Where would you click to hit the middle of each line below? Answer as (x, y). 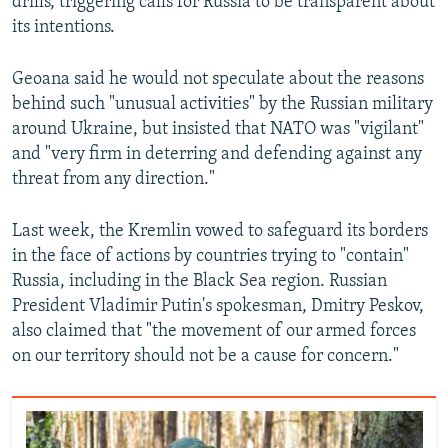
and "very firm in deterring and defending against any (217, 154)
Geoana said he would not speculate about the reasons (218, 79)
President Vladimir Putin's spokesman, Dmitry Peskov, (218, 306)
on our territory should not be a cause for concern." (205, 356)
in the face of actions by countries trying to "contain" (210, 256)
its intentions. (63, 27)
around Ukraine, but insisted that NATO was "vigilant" (218, 129)
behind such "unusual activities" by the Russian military (222, 104)
